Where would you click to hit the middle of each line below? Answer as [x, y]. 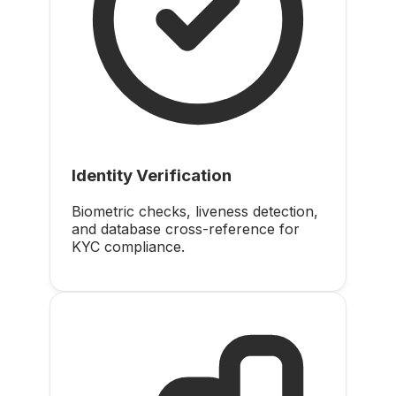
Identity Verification [152, 176]
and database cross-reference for [186, 229]
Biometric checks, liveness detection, [195, 211]
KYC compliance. [128, 247]
